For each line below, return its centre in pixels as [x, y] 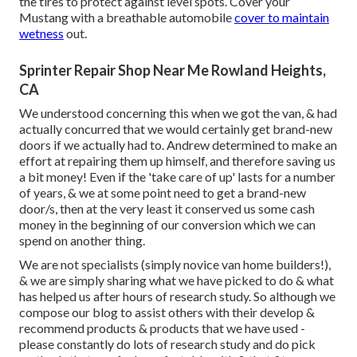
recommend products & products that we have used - [162, 328]
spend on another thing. [82, 240]
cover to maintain [282, 17]
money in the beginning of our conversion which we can [167, 224]
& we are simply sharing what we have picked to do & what [177, 280]
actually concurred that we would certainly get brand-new [176, 128]
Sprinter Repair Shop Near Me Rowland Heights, [173, 70]
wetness [41, 33]
